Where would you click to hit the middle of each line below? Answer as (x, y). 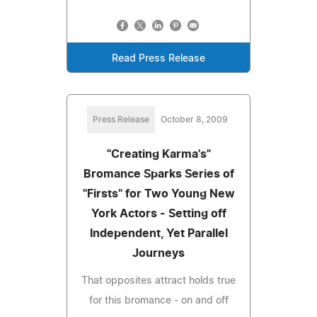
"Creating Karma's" (158, 154)
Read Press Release (158, 58)
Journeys (158, 253)
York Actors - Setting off (158, 213)
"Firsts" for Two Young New (158, 194)
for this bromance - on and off (158, 300)
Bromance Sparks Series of (158, 174)
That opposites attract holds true (158, 281)
